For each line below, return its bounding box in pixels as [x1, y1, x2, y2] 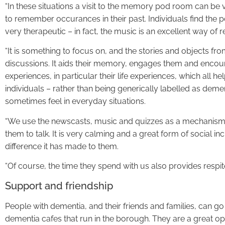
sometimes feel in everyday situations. [5, 96, 146, 106]
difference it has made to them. [5, 141, 119, 151]
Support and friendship [5, 179, 113, 192]
